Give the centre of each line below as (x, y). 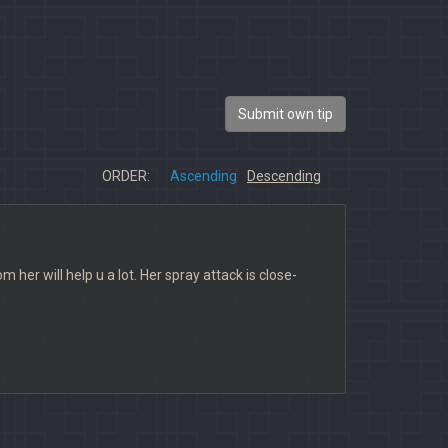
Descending (284, 176)
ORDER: (126, 176)
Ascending (203, 176)
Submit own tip (285, 114)
